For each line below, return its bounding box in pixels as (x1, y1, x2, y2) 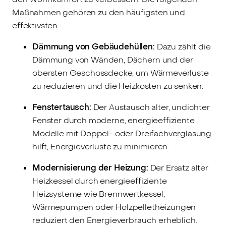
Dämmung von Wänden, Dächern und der (32, 54, 193, 65)
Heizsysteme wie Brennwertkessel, (32, 188, 165, 199)
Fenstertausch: (32, 101, 91, 112)
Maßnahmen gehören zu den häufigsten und (12, 7, 185, 18)
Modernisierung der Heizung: (32, 162, 148, 173)
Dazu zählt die (154, 41, 211, 52)
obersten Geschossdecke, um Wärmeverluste (32, 67, 209, 78)
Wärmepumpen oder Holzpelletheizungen (32, 201, 196, 212)
